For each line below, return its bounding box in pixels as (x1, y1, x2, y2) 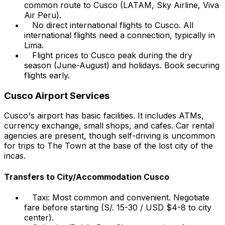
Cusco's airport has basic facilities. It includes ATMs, (4, 110, 204, 121)
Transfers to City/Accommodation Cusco (4, 171, 169, 182)
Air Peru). (24, 10, 61, 20)
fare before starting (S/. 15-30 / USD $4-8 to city (24, 202, 211, 212)
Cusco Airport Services (4, 89, 109, 101)
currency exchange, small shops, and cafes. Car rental (4, 121, 214, 131)
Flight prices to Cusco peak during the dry (32, 50, 192, 60)
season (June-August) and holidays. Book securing (24, 60, 219, 70)
